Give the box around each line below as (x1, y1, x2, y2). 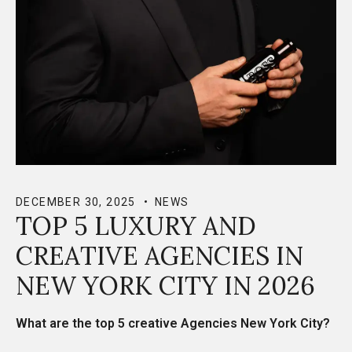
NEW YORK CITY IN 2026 (16, 269, 315, 302)
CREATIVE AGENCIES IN (16, 239, 303, 272)
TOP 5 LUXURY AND (16, 209, 256, 242)
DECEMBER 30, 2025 (16, 195, 136, 208)
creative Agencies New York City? (125, 315, 333, 331)
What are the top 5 (16, 315, 125, 331)
